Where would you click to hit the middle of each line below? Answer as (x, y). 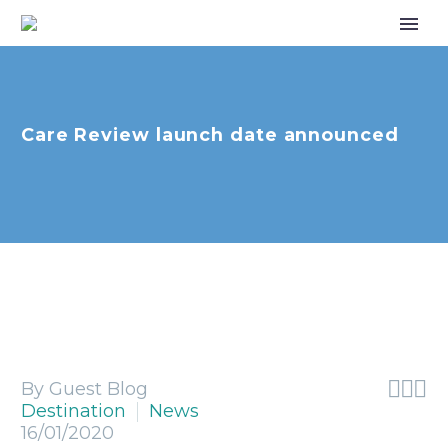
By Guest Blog (84, 389)
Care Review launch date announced (210, 134)
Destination (73, 411)
